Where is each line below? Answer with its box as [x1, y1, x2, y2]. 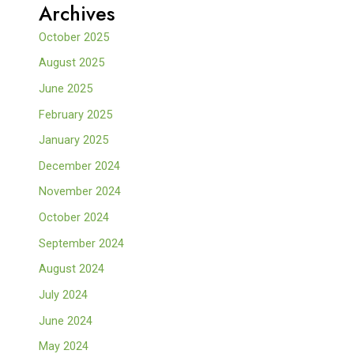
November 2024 [39, 184, 122, 199]
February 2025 [39, 107, 113, 122]
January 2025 [39, 133, 109, 148]
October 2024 [39, 210, 110, 225]
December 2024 [39, 158, 121, 173]
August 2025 [39, 55, 105, 70]
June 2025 [39, 81, 93, 96]
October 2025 [39, 29, 110, 44]
